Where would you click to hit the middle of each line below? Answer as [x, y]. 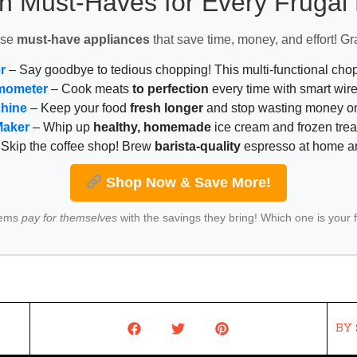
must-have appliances [83, 39]
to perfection [171, 89]
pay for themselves [69, 218]
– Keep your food [79, 108]
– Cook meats [90, 89]
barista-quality [198, 147]
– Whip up [62, 127]
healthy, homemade [153, 127]
